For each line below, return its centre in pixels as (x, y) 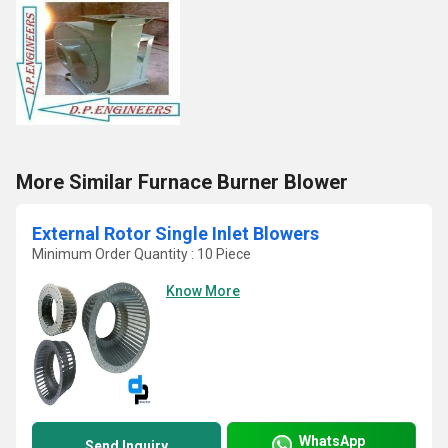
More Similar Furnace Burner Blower (182, 182)
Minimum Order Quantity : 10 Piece (141, 254)
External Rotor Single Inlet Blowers (175, 233)
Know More (203, 291)
